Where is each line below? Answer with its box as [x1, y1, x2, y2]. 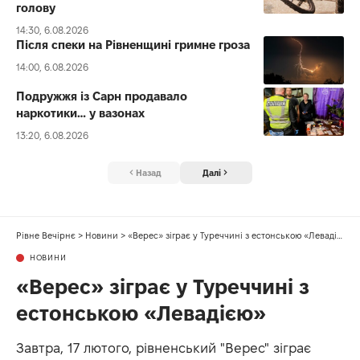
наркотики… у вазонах [16, 105, 145, 120]
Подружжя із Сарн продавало [16, 88, 187, 103]
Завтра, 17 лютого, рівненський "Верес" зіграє [16, 341, 311, 356]
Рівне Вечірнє [16, 231, 76, 241]
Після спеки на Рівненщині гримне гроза [16, 37, 250, 51]
